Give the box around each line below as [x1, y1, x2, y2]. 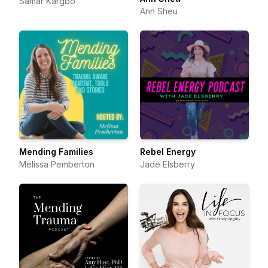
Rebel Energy [140, 147, 196, 157]
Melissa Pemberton [19, 159, 95, 169]
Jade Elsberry [140, 159, 195, 169]
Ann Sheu [140, 6, 178, 16]
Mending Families [19, 147, 93, 157]
